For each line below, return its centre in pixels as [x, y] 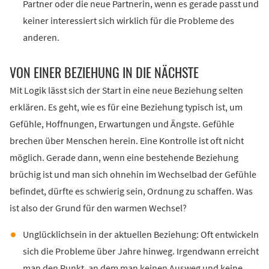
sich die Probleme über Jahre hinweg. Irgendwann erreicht [141, 252]
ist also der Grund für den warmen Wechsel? [98, 209]
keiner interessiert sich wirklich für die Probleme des [128, 21]
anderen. [41, 38]
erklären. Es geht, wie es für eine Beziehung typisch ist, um [126, 108]
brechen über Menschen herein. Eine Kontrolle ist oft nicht [127, 141]
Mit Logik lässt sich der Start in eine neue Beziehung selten [126, 91]
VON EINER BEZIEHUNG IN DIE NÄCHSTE [104, 73]
